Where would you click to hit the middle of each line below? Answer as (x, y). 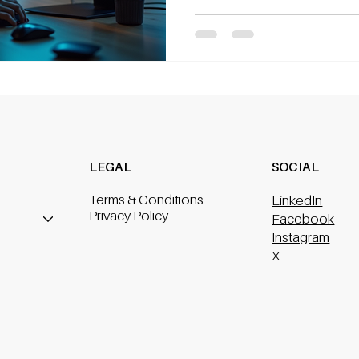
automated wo (235, 17)
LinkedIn (297, 201)
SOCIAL (296, 167)
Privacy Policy (129, 216)
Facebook (303, 219)
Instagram (301, 238)
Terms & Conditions (147, 200)
